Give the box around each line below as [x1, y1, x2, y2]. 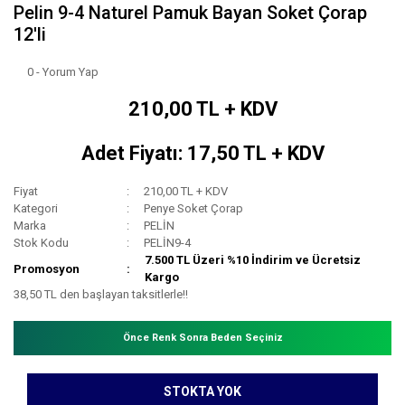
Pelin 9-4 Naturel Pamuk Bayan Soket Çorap [14, 2, 367, 24]
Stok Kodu [14, 236, 69, 250]
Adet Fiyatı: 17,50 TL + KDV [80, 142, 325, 165]
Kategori [14, 202, 58, 216]
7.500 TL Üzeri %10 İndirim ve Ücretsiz [145, 253, 362, 268]
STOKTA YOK [164, 383, 241, 399]
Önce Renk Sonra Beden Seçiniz [122, 332, 283, 344]
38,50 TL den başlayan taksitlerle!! [14, 287, 188, 302]
